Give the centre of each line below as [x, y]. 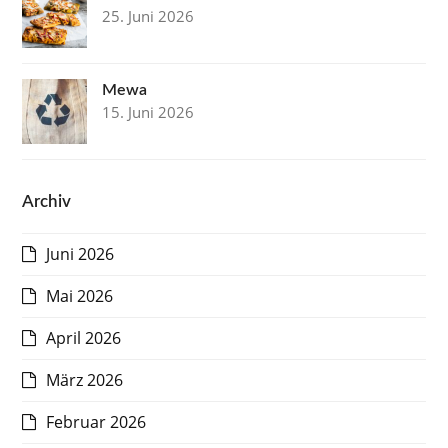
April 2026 [84, 338]
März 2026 [85, 380]
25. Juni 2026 [148, 16]
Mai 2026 [80, 296]
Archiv [47, 201]
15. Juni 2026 [148, 112]
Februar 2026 [96, 422]
